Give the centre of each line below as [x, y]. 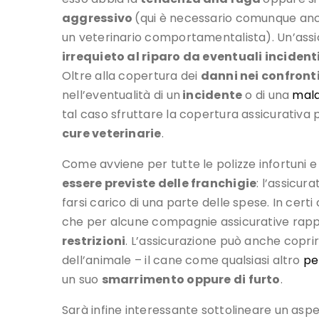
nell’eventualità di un [121, 95]
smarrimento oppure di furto [191, 280]
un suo [82, 280]
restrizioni [94, 241]
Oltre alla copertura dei [131, 76]
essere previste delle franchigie [159, 184]
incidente [211, 95]
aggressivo [99, 19]
